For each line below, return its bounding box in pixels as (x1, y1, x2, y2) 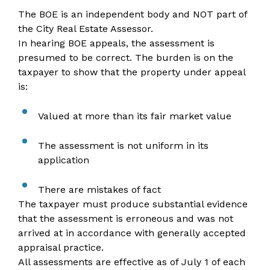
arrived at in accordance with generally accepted (18, 227, 246, 239)
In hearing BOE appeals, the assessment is (18, 37, 215, 49)
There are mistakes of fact (38, 184, 161, 195)
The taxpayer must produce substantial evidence (18, 198, 248, 210)
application (38, 154, 89, 166)
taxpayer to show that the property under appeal (18, 66, 245, 78)
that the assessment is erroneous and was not (18, 213, 233, 224)
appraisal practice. (18, 242, 104, 253)
